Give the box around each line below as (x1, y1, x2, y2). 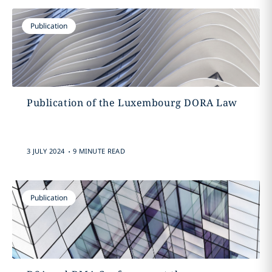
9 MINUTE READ (72, 146, 125, 155)
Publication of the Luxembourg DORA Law (26, 96, 238, 109)
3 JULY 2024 (26, 146, 65, 155)
